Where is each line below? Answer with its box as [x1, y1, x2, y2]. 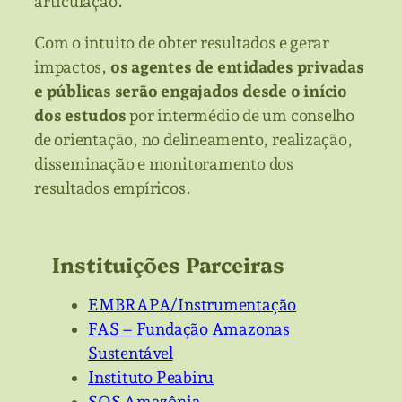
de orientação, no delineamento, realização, [34, 129, 353, 149]
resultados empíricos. [34, 178, 191, 197]
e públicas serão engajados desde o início [34, 81, 347, 100]
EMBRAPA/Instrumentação [88, 294, 297, 314]
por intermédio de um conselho [129, 105, 354, 125]
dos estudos [34, 105, 130, 125]
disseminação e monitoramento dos [34, 153, 293, 173]
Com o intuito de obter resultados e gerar [34, 32, 329, 52]
